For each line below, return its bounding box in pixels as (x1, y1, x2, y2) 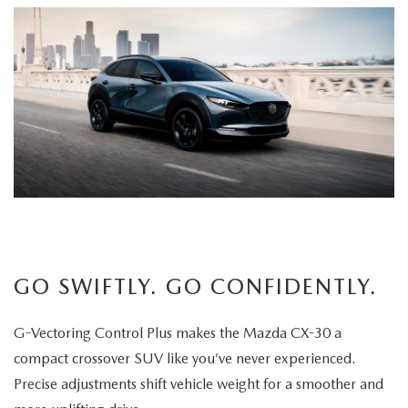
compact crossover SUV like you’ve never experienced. (14, 350, 356, 368)
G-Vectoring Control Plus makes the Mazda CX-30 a (14, 324, 342, 342)
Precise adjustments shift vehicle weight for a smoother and (14, 375, 383, 393)
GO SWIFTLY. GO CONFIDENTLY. (14, 273, 378, 301)
